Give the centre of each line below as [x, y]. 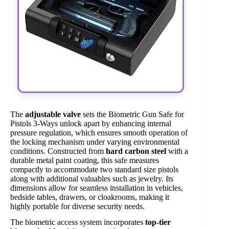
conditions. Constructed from [58, 151]
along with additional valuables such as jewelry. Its [92, 178]
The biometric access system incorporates [78, 222]
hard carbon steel [136, 151]
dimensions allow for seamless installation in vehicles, [97, 188]
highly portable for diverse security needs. [77, 206]
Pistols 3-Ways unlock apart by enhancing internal [91, 123]
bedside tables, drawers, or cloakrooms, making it [90, 197]
